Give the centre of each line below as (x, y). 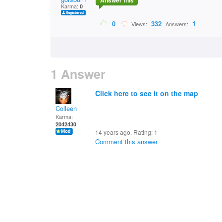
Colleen (66, 108)
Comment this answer (126, 141)
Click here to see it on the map (147, 93)
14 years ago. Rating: (125, 132)
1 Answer (78, 74)
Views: (139, 24)
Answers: (177, 24)
